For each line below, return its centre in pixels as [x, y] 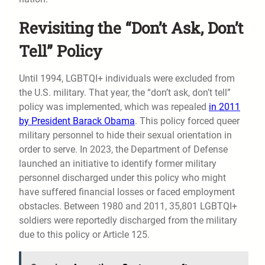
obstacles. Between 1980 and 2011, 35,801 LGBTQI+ [128, 206]
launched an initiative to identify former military [118, 164]
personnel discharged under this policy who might [122, 178]
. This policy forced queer [187, 121]
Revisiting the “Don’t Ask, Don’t [131, 28]
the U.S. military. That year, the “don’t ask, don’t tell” [125, 93]
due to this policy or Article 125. [84, 235]
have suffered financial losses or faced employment [127, 192]
